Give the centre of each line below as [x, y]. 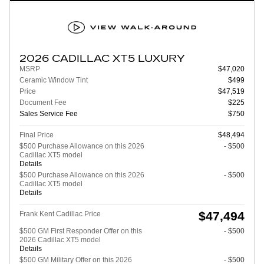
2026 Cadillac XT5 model [60, 240]
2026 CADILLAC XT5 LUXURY [102, 58]
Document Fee [43, 102]
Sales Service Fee [49, 113]
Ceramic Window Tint [54, 80]
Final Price [37, 135]
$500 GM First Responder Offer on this [81, 231]
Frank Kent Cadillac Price [60, 214]
